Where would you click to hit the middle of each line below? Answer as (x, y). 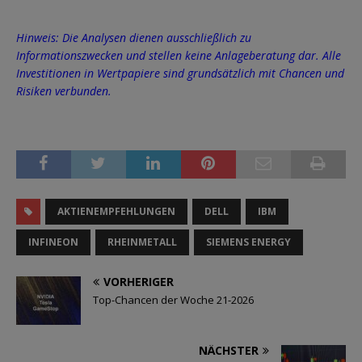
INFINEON (53, 242)
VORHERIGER (139, 281)
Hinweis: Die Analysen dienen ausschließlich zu (134, 37)
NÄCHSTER (229, 350)
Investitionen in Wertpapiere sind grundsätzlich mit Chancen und (180, 73)
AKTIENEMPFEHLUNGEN (116, 211)
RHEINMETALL (142, 242)
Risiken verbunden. (64, 90)
